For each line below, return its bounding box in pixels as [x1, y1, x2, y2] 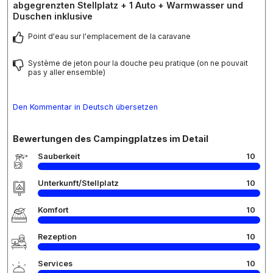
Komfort [38, 205, 68, 215]
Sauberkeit [38, 152, 80, 161]
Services [38, 259, 73, 269]
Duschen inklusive [13, 11, 93, 22]
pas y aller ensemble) [28, 68, 105, 77]
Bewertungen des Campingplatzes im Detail [13, 133, 208, 144]
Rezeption [38, 232, 77, 242]
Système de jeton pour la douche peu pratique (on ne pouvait [28, 58, 248, 68]
